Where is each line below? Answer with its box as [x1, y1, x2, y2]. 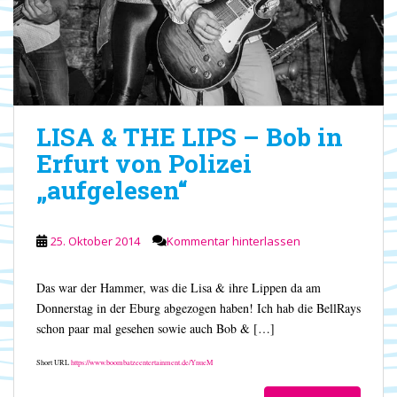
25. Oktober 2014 [51, 233, 140, 250]
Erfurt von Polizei [36, 147, 252, 181]
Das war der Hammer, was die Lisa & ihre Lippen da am [36, 279, 321, 297]
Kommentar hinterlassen [167, 233, 300, 250]
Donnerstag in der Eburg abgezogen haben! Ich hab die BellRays [36, 300, 361, 317]
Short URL [36, 357, 71, 368]
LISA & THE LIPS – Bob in [36, 121, 343, 154]
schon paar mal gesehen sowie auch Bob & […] [36, 320, 275, 338]
